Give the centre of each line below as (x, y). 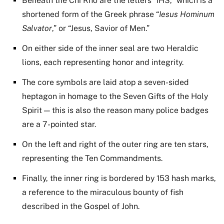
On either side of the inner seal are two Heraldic (110, 48)
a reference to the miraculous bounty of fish (103, 192)
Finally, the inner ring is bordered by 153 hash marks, (119, 178)
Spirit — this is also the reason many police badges (115, 110)
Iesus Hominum (187, 14)
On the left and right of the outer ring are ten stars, (115, 144)
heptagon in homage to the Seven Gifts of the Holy (115, 96)
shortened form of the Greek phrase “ (90, 14)
